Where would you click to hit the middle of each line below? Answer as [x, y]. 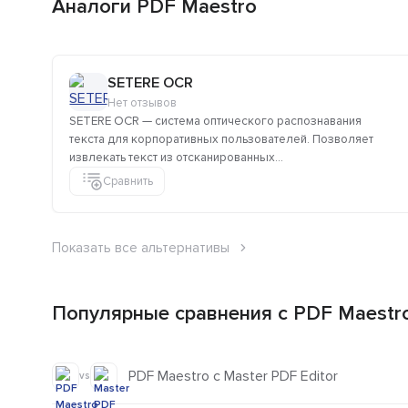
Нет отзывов [142, 103]
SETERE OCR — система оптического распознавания [215, 122]
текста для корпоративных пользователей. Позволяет [221, 140]
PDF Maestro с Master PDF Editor [233, 376]
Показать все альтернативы [141, 248]
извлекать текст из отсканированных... [176, 158]
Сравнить [128, 181]
